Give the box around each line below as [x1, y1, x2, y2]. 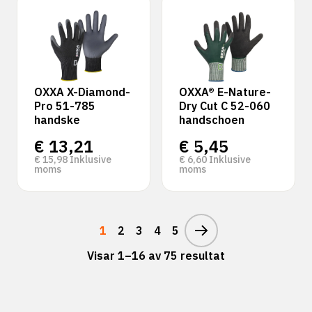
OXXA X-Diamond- [34, 85, 130, 99]
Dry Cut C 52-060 [179, 99, 270, 113]
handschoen [179, 113, 244, 127]
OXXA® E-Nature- [179, 85, 271, 99]
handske [34, 113, 80, 127]
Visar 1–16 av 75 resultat [87, 249, 225, 263]
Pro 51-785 [34, 99, 95, 113]
